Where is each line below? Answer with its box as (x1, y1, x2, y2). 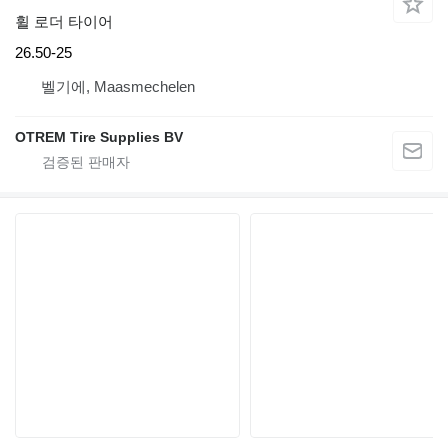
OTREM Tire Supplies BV (15, 129, 183, 146)
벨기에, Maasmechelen (41, 78, 195, 96)
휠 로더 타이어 (15, 12, 113, 30)
